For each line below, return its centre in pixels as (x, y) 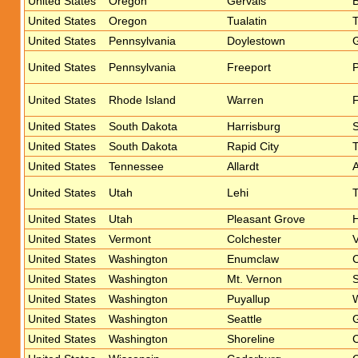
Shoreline (251, 339)
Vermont (130, 239)
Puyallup (249, 299)
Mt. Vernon (255, 279)
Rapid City (253, 146)
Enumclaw (253, 259)
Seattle (245, 319)
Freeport (249, 67)
